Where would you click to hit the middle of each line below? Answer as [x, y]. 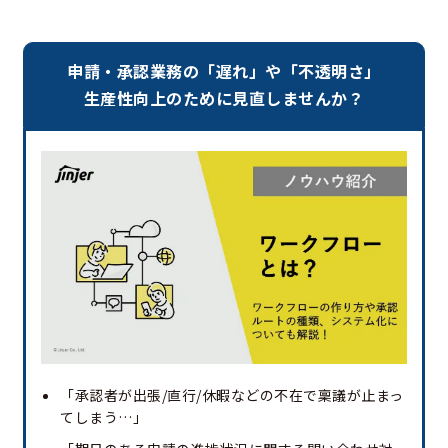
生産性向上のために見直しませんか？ [224, 97]
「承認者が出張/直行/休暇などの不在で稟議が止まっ [232, 394]
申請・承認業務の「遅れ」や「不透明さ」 [224, 70]
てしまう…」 [103, 416]
